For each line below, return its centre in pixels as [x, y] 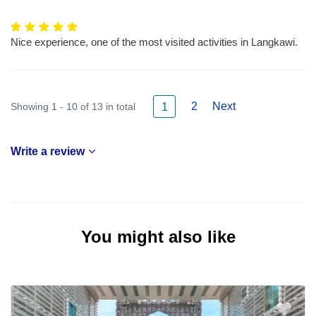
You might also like [158, 236]
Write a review [48, 151]
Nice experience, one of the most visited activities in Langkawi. [154, 42]
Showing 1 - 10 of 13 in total [73, 106]
